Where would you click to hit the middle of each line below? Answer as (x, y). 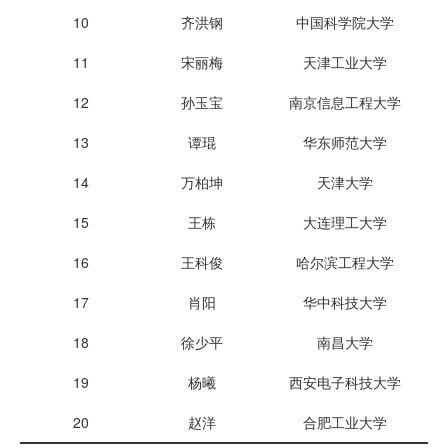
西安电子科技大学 (345, 382)
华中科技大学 (345, 302)
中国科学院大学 (345, 22)
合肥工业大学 (345, 422)
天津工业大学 (345, 62)
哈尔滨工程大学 (345, 262)
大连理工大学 (345, 222)
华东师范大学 (345, 142)
